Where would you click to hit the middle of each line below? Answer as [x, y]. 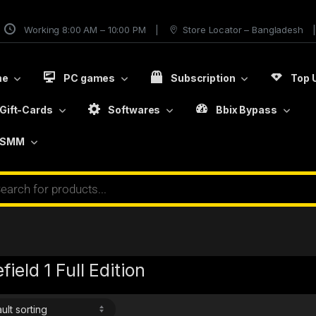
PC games [90, 78]
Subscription [203, 78]
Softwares [134, 109]
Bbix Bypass [247, 109]
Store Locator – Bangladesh [243, 29]
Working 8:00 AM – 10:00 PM [85, 29]
